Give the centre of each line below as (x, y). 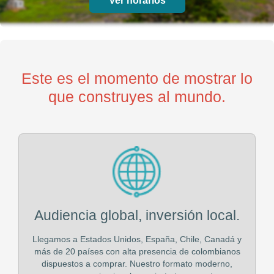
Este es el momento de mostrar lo (137, 78)
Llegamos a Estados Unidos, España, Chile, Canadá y (137, 239)
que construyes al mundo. (137, 96)
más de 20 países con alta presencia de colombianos (137, 252)
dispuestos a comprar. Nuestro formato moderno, (137, 264)
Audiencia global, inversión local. (137, 216)
